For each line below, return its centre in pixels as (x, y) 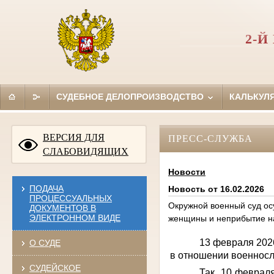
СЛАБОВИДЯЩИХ (86, 151)
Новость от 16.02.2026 (216, 189)
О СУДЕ (45, 243)
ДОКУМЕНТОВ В (62, 208)
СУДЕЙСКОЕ (55, 268)
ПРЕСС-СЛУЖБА (210, 138)
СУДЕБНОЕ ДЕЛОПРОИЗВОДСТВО (131, 96)
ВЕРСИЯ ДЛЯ (74, 137)
